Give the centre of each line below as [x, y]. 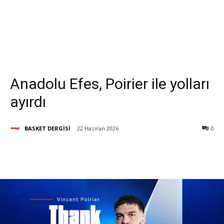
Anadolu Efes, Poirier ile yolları [110, 84]
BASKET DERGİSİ [47, 128]
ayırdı [28, 102]
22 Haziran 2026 [98, 128]
